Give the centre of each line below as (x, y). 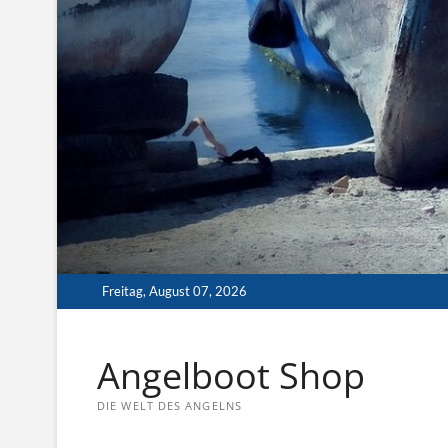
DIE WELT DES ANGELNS (169, 405)
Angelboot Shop (231, 375)
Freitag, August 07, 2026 (174, 290)
